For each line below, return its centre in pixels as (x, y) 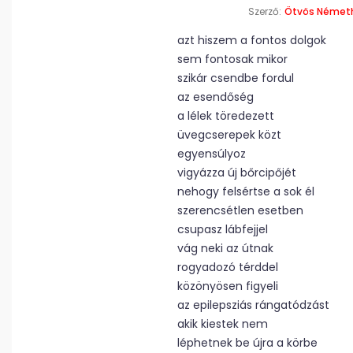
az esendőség (216, 97)
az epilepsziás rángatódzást (253, 305)
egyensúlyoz (212, 154)
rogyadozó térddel (228, 267)
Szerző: (264, 11)
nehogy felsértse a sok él (246, 191)
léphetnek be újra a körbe (247, 343)
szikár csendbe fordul (236, 78)
